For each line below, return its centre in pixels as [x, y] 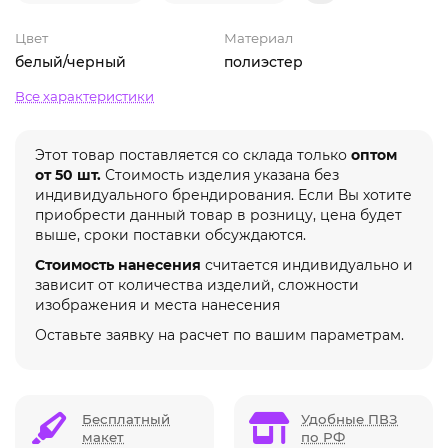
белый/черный [70, 61]
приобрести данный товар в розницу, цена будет [218, 214]
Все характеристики [84, 95]
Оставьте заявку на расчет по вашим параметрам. [219, 334]
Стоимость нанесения [118, 264]
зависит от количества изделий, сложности [197, 284]
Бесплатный [126, 418]
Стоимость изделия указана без [220, 174]
